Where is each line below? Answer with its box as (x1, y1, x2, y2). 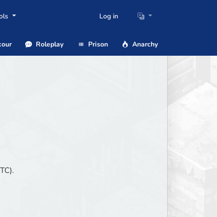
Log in (99, 12, 119, 21)
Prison (86, 39, 108, 49)
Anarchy (130, 39, 158, 49)
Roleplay (34, 39, 63, 49)
